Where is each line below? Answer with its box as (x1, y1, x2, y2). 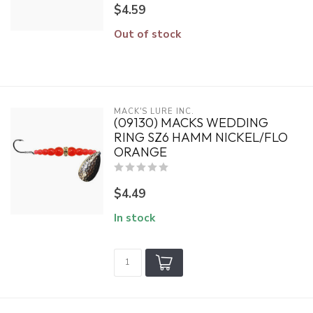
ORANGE (113, 144, 167, 160)
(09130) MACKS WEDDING (113, 115, 268, 131)
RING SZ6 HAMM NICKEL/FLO (113, 129, 288, 145)
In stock (113, 210, 155, 225)
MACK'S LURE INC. (113, 106, 194, 117)
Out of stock (113, 27, 181, 41)
